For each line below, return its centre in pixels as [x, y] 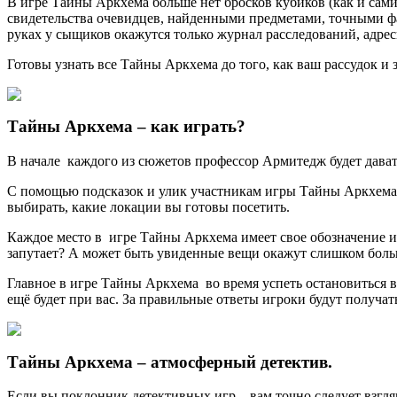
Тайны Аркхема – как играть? [126, 127]
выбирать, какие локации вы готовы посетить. [148, 206]
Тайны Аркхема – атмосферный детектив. [170, 362]
